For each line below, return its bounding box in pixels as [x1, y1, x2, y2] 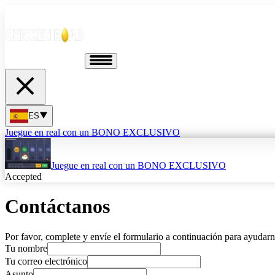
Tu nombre [5, 242, 47, 254]
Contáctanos [5, 195, 110, 218]
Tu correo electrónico [5, 255, 87, 266]
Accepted [5, 171, 42, 182]
